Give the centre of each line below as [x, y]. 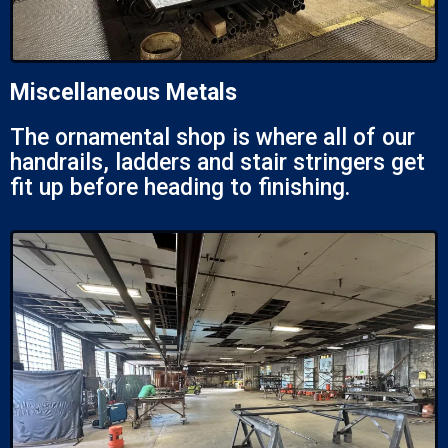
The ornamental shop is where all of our [212, 138]
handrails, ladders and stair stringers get [217, 163]
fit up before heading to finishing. [180, 188]
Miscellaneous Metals [123, 93]
